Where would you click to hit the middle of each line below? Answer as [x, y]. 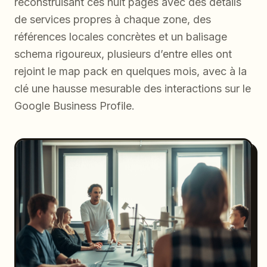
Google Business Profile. [74, 106]
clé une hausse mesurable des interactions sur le [133, 89]
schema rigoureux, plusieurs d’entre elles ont [123, 54]
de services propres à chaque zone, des [113, 20]
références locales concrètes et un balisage [121, 37]
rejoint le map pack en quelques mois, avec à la [131, 72]
